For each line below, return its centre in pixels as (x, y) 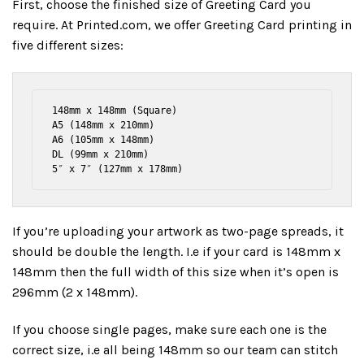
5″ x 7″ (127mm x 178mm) (118, 169)
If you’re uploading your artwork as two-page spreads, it (178, 232)
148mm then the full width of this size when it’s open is (175, 272)
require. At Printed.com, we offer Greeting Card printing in (182, 25)
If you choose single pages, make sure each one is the (169, 329)
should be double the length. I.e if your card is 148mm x (176, 252)
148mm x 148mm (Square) (115, 111)
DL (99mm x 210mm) (101, 155)
